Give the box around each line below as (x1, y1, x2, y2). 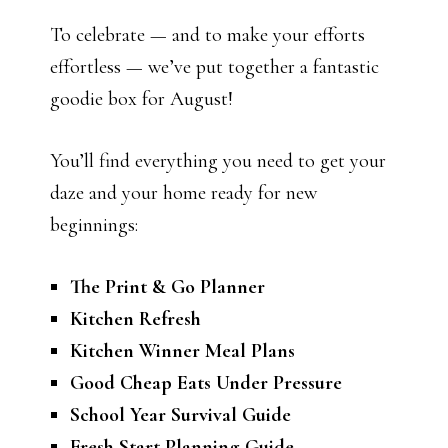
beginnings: (50, 213, 138, 237)
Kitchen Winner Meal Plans (70, 339, 295, 363)
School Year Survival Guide (70, 403, 291, 427)
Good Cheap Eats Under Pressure (70, 371, 342, 395)
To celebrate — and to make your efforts (50, 23, 365, 47)
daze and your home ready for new (50, 181, 317, 205)
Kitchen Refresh (70, 307, 201, 331)
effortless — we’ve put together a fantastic (50, 55, 379, 79)
